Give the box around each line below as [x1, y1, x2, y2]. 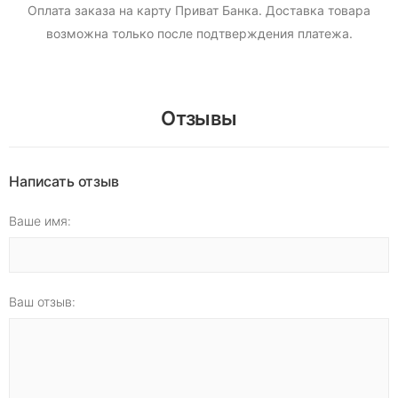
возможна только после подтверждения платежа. [45, 26, 353, 42]
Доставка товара [262, 3, 370, 19]
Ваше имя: [9, 213, 71, 229]
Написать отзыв [9, 172, 119, 191]
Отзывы [161, 107, 237, 131]
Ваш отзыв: [9, 294, 76, 310]
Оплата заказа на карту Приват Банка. [28, 3, 262, 19]
